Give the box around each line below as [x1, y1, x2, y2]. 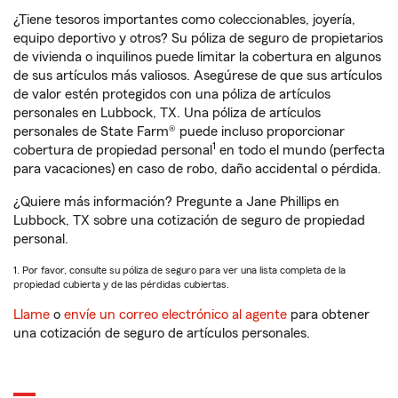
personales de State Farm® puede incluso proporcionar [13, 124, 345, 139]
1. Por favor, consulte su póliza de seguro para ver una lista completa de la [13, 265, 346, 275]
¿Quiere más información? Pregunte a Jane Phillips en [13, 195, 339, 209]
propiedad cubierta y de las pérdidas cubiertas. [13, 279, 229, 290]
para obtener [287, 307, 370, 322]
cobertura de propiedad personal [13, 143, 212, 157]
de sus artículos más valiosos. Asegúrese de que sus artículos [13, 68, 382, 83]
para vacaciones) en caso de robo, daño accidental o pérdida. [13, 162, 381, 176]
